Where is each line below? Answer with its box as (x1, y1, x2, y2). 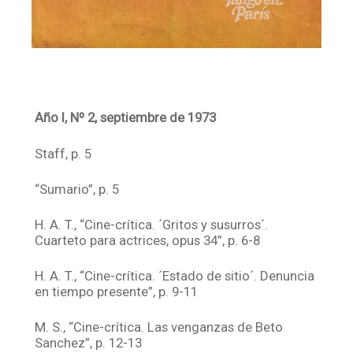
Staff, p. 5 (35, 145, 92, 162)
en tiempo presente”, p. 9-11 (35, 284, 199, 300)
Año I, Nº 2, (35, 110, 98, 126)
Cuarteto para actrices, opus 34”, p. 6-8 (35, 232, 261, 248)
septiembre (100, 110, 167, 126)
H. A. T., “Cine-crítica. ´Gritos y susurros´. (35, 217, 269, 232)
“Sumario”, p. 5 (35, 180, 120, 197)
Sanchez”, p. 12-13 (35, 335, 143, 351)
